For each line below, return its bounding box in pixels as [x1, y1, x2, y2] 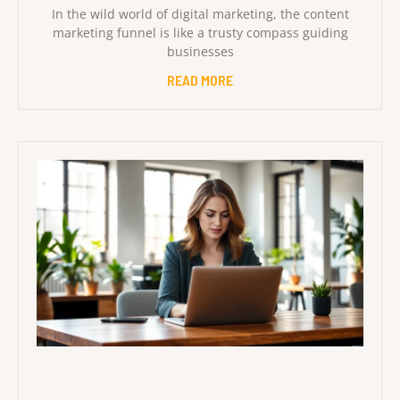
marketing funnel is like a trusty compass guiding [52, 23, 348, 41]
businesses [166, 42, 234, 60]
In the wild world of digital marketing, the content [51, 4, 349, 22]
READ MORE [167, 71, 233, 88]
